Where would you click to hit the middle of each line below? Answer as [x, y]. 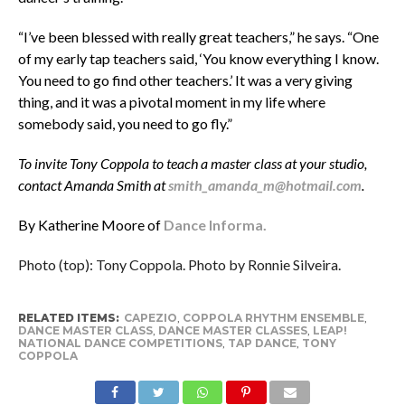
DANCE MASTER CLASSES [232, 331]
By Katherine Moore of [89, 225]
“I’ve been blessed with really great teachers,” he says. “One [198, 37]
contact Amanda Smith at [91, 185]
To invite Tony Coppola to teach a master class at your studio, [192, 164]
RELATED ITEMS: [68, 318]
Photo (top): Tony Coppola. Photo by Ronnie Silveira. [179, 265]
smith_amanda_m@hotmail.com [264, 185]
